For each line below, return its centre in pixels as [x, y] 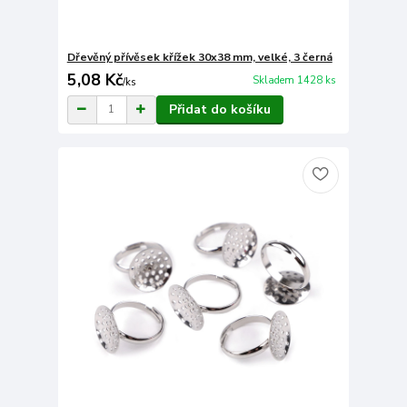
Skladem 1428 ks [294, 81]
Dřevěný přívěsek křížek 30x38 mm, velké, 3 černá [199, 57]
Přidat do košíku [219, 109]
